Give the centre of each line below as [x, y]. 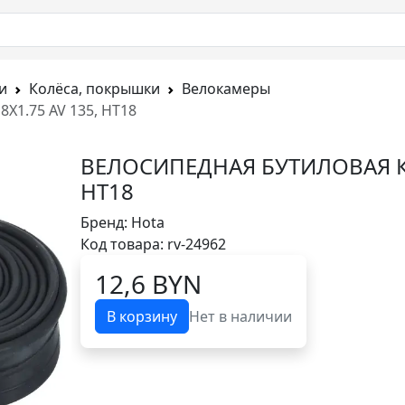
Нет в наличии [240, 316]
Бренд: [106, 222]
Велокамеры [226, 89]
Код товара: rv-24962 [153, 244]
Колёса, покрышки [94, 89]
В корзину [142, 316]
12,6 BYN [148, 284]
